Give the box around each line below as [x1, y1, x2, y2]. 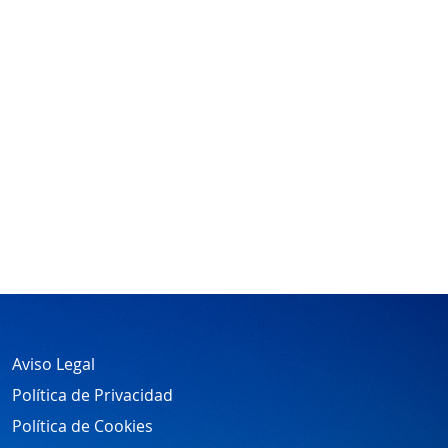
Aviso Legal [12, 353, 95, 375]
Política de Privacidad [12, 384, 173, 406]
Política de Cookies [12, 415, 153, 437]
